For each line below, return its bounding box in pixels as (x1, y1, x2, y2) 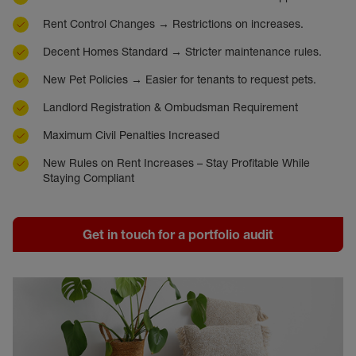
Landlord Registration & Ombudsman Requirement (43, 100, 298, 114)
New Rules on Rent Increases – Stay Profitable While (43, 156, 310, 170)
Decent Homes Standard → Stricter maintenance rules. (43, 44, 322, 59)
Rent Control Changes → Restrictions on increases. (43, 17, 304, 31)
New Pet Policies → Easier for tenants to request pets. (43, 72, 316, 87)
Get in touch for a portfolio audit (83, 226, 273, 242)
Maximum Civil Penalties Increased (43, 128, 219, 142)
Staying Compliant (43, 171, 137, 185)
